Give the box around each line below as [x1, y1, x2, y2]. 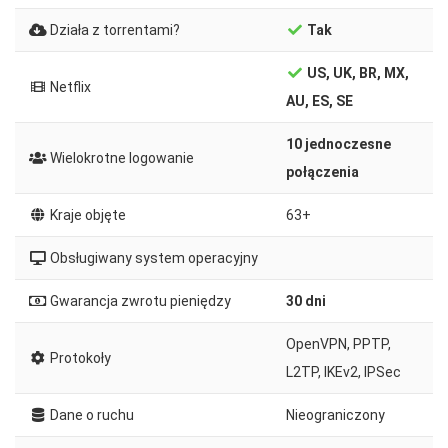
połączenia [286, 163, 359, 180]
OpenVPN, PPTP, [286, 335, 391, 352]
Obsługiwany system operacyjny [46, 249, 258, 266]
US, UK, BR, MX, [303, 64, 409, 81]
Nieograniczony [286, 406, 385, 423]
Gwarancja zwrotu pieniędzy [46, 292, 231, 309]
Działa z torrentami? [46, 21, 180, 38]
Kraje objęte [46, 206, 126, 223]
